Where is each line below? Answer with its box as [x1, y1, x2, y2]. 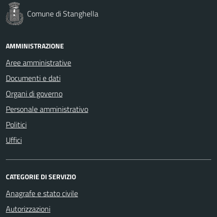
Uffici [6, 134, 22, 146]
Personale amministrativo [6, 103, 88, 115]
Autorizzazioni [6, 202, 50, 215]
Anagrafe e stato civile [6, 187, 78, 199]
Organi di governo [6, 87, 62, 99]
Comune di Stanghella [27, 7, 98, 19]
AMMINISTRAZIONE [6, 40, 64, 51]
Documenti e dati [6, 72, 61, 84]
